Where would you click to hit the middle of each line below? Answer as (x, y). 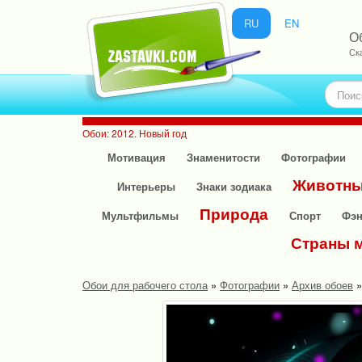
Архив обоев (322, 285)
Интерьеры (146, 186)
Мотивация (136, 157)
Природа (234, 214)
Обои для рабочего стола (145, 285)
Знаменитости (223, 157)
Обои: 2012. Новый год (135, 133)
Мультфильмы (140, 215)
